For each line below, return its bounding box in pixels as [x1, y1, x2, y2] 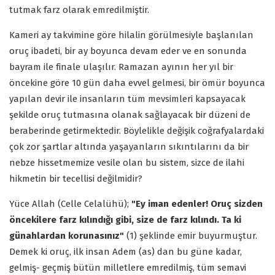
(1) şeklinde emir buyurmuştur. [124, 230, 257, 241]
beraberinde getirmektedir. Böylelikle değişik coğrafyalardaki [9, 125, 264, 136]
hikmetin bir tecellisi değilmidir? [9, 172, 142, 184]
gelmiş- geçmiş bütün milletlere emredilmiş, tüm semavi [9, 261, 246, 273]
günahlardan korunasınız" [9, 230, 124, 241]
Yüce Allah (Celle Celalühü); [9, 198, 131, 209]
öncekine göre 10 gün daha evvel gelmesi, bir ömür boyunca [9, 77, 265, 88]
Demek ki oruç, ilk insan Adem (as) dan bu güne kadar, [9, 246, 242, 257]
